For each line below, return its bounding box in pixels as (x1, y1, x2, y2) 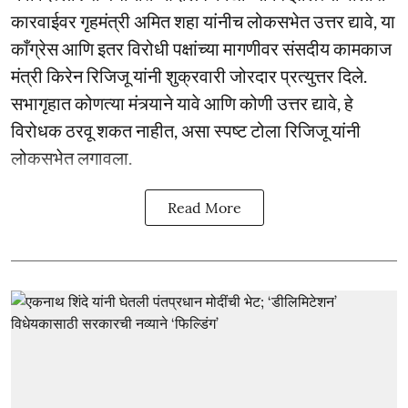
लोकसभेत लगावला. (11, 146, 132, 168)
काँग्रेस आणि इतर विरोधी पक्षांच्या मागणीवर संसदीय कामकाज (11, 36, 392, 59)
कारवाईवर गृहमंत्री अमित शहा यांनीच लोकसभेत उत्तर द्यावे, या (11, 9, 395, 32)
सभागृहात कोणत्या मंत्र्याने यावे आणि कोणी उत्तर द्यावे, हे (11, 91, 353, 114)
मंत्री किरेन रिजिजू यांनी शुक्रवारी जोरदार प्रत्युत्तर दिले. (11, 64, 367, 87)
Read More (167, 198, 241, 217)
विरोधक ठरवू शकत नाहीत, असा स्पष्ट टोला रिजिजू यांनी (11, 118, 361, 141)
